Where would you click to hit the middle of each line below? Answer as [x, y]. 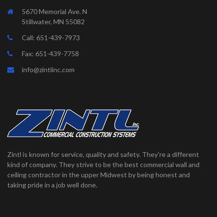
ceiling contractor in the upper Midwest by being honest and [99, 174]
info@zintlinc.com [48, 69]
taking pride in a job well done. [52, 185]
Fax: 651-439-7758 [50, 53]
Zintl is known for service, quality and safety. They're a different [103, 154]
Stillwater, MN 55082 [53, 21]
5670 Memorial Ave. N [54, 11]
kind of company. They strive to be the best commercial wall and [103, 164]
